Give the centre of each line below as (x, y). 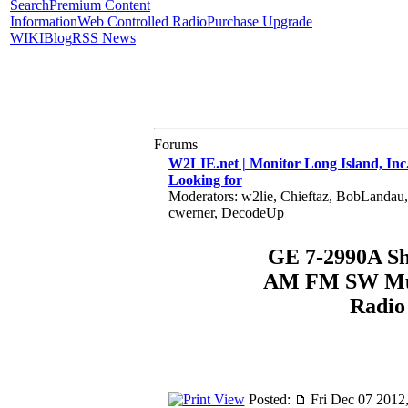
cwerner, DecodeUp (226, 213)
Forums (176, 144)
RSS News (104, 38)
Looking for (205, 180)
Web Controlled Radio (142, 21)
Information (44, 21)
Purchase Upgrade (260, 21)
